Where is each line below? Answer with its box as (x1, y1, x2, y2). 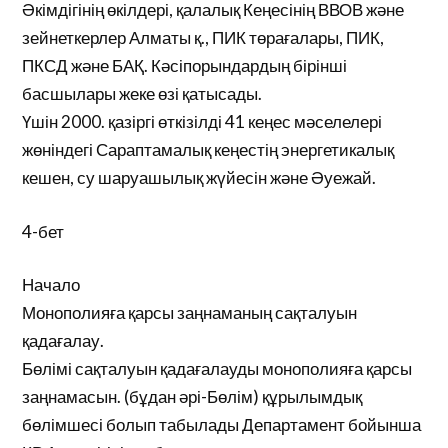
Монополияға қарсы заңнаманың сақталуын (22, 302, 358, 323)
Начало (22, 274, 81, 295)
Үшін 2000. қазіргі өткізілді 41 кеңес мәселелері (22, 111, 383, 132)
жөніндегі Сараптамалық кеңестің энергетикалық (22, 139, 395, 160)
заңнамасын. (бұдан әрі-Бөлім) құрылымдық (22, 386, 363, 407)
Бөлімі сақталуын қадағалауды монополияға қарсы (22, 358, 413, 379)
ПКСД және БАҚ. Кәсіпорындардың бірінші (22, 55, 348, 76)
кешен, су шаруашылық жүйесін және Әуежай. (22, 167, 377, 188)
